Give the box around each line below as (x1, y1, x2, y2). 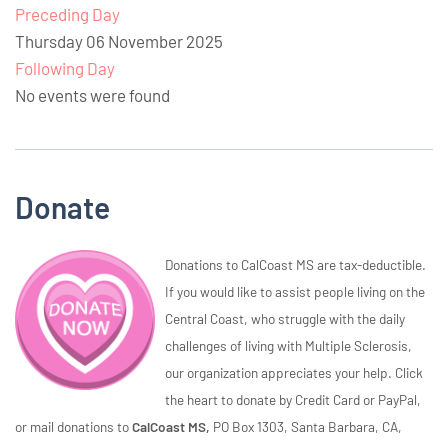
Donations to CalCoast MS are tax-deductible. (165, 256, 426, 274)
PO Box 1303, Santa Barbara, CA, (213, 418, 402, 436)
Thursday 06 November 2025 (15, 31, 223, 52)
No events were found (15, 85, 170, 106)
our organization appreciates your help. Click (165, 364, 423, 382)
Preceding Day (15, 4, 120, 25)
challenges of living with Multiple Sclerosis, (165, 337, 412, 355)
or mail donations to (15, 418, 132, 436)
